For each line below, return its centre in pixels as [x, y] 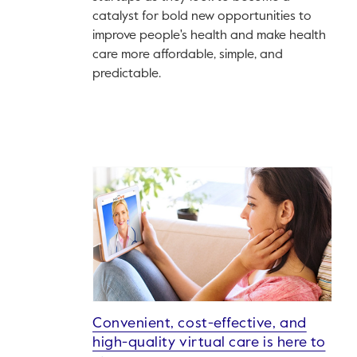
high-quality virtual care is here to [209, 343]
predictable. [127, 75]
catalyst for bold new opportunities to [202, 17]
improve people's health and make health [209, 36]
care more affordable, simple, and [188, 55]
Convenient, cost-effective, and [200, 324]
